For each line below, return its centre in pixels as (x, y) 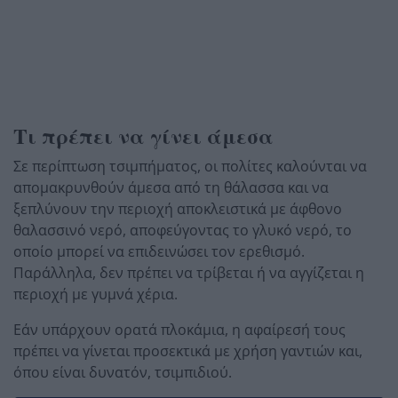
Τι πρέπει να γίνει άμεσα (143, 135)
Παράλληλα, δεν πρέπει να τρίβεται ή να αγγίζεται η (189, 272)
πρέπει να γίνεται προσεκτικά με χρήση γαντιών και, (188, 350)
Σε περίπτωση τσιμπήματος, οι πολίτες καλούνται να (190, 166)
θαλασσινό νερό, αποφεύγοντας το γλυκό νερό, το (183, 230)
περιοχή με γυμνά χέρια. (96, 294)
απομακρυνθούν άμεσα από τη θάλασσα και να (171, 187)
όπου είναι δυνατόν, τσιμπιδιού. (123, 372)
